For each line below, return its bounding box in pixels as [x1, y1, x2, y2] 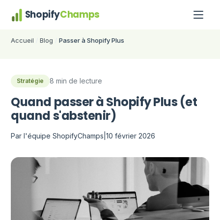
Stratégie [17, 77, 44, 84]
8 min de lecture [50, 77, 103, 85]
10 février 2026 [106, 132, 156, 140]
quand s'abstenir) [11, 108, 116, 124]
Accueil [11, 36, 34, 44]
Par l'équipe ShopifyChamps [11, 132, 104, 140]
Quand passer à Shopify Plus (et [11, 94, 197, 110]
